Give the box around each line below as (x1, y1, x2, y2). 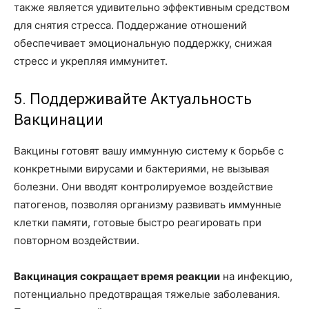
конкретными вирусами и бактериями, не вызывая (14, 161, 269, 175)
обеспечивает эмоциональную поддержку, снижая (14, 36, 272, 50)
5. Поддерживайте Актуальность (14, 90, 252, 108)
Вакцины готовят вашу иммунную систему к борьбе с (14, 143, 283, 157)
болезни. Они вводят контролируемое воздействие (14, 179, 273, 193)
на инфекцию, (220, 269, 292, 283)
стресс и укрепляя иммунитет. (14, 54, 168, 68)
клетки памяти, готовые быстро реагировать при (14, 215, 261, 229)
